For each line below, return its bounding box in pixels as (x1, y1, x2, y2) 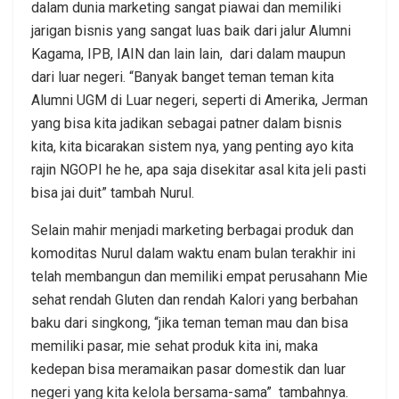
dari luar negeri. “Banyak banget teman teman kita (31, 69, 334, 86)
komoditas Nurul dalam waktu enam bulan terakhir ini (31, 245, 355, 263)
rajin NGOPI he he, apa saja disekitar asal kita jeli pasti (31, 161, 366, 179)
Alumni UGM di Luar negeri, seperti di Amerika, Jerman (31, 92, 368, 110)
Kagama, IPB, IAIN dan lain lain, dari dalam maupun (31, 45, 346, 63)
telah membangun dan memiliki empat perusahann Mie (31, 268, 368, 286)
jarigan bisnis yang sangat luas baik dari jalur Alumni (31, 22, 351, 40)
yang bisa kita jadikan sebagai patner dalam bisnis (31, 115, 342, 133)
